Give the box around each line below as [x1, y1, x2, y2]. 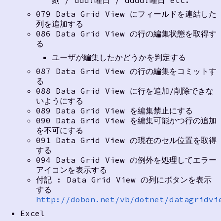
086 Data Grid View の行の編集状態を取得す [36, 28, 217, 38]
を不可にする [36, 125, 83, 135]
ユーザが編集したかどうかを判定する [51, 52, 186, 62]
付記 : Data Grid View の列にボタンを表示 [36, 174, 212, 184]
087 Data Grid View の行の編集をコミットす [36, 66, 217, 76]
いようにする [36, 95, 83, 106]
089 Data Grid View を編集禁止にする [36, 105, 193, 115]
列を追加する [36, 18, 83, 29]
